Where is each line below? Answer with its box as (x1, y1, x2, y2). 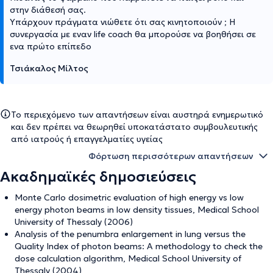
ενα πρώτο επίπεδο (10, 40, 91, 52)
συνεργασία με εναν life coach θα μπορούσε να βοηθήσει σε (10, 28, 256, 40)
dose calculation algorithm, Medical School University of (15, 252, 241, 264)
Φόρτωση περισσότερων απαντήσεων (88, 150, 253, 161)
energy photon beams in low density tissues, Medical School (15, 204, 259, 215)
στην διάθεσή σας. (10, 4, 86, 15)
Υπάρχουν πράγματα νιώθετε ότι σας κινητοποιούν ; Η (10, 16, 235, 27)
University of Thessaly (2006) (15, 216, 133, 227)
